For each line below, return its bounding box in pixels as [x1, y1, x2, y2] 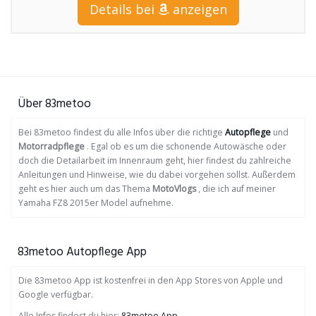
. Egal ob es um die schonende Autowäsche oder [85, 140, 286, 152]
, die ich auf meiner [196, 182, 276, 195]
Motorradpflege [18, 140, 85, 152]
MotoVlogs [152, 182, 196, 195]
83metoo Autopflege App [18, 242, 147, 262]
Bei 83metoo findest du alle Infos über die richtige [18, 126, 225, 138]
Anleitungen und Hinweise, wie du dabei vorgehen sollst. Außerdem [18, 168, 296, 181]
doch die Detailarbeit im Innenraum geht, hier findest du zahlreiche [18, 154, 291, 166]
